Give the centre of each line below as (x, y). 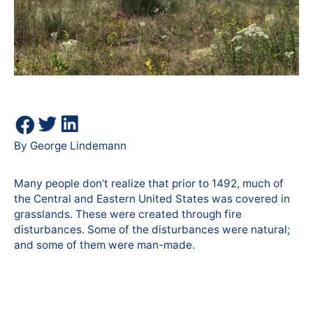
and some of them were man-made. (104, 245)
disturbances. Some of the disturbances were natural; (152, 230)
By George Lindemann (70, 145)
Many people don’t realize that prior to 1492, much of (149, 184)
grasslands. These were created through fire (128, 214)
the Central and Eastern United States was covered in (152, 199)
